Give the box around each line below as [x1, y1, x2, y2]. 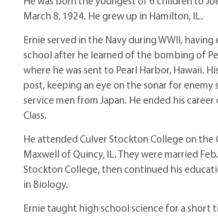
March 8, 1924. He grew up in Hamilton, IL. [23, 9, 203, 22]
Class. [23, 108, 47, 121]
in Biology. [23, 177, 69, 190]
